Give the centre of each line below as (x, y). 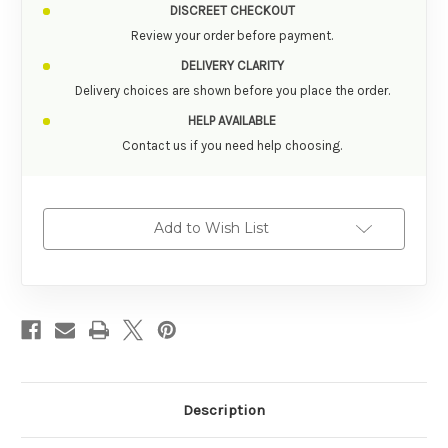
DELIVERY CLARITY (232, 65)
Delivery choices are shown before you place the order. (232, 90)
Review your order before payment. (232, 35)
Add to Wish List (211, 227)
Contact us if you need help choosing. (232, 145)
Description (224, 409)
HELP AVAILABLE (232, 120)
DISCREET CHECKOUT (232, 10)
